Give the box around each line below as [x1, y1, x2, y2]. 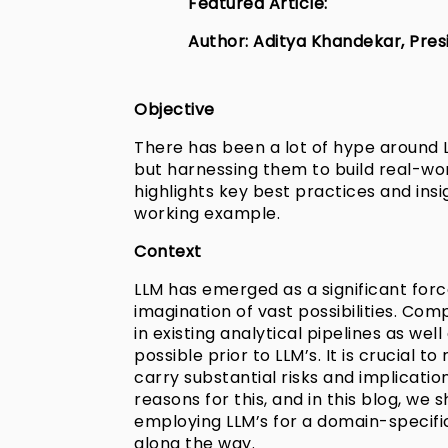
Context [134, 240, 202, 264]
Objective [134, 98, 215, 122]
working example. [134, 202, 281, 226]
